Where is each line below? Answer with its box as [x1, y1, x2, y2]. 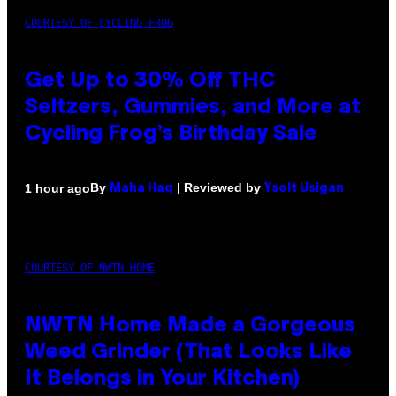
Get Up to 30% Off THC [25, 72, 275, 92]
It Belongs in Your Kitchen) [25, 369, 300, 390]
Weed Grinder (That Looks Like [25, 343, 352, 363]
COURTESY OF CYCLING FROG [25, 17, 173, 30]
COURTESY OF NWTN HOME [25, 262, 155, 275]
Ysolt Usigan [264, 183, 344, 195]
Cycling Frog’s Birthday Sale [25, 125, 317, 145]
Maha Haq [110, 183, 173, 195]
